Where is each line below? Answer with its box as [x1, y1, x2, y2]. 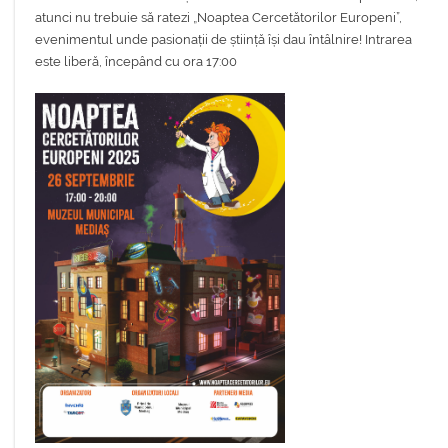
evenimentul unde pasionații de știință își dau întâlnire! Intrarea [35, 32, 412, 48]
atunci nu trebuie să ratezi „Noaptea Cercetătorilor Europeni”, [35, 10, 402, 26]
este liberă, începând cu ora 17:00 [35, 54, 237, 70]
